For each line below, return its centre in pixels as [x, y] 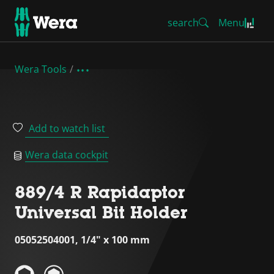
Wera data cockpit [67, 155]
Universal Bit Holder [101, 212]
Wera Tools [41, 69]
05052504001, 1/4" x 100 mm [82, 240]
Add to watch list [67, 128]
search [183, 23]
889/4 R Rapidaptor [100, 192]
